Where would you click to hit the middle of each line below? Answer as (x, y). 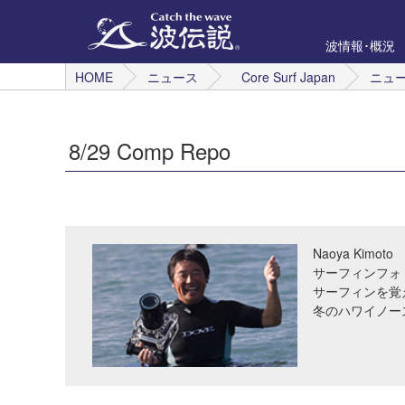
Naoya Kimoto (353, 253)
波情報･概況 (360, 45)
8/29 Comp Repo (150, 151)
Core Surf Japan (288, 77)
